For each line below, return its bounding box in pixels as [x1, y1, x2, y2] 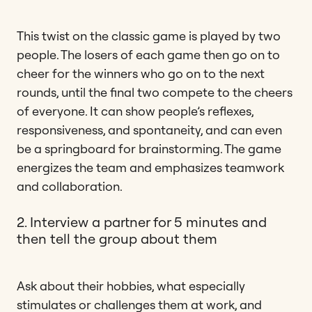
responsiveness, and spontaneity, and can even [17, 121, 282, 138]
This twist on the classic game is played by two [17, 27, 281, 44]
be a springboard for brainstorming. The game [17, 140, 281, 157]
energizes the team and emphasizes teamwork [17, 159, 284, 175]
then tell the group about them [17, 229, 217, 247]
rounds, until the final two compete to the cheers [17, 84, 292, 100]
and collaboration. [17, 178, 123, 194]
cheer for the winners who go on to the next [17, 65, 265, 81]
